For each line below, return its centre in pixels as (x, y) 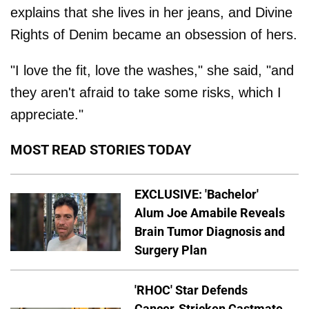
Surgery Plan (171, 250)
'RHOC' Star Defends (191, 290)
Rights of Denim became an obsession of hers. (154, 34)
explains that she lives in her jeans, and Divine (151, 12)
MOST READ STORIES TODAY (101, 150)
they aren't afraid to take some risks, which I (146, 92)
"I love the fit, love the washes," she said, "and (152, 70)
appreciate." (47, 114)
